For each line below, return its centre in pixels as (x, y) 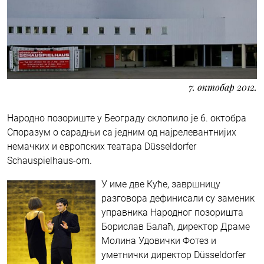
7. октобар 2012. (223, 87)
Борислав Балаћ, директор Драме (176, 226)
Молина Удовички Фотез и (159, 240)
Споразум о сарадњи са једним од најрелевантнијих (122, 132)
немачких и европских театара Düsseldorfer (102, 146)
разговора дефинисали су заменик (178, 198)
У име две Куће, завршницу (161, 184)
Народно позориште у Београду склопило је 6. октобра (127, 118)
